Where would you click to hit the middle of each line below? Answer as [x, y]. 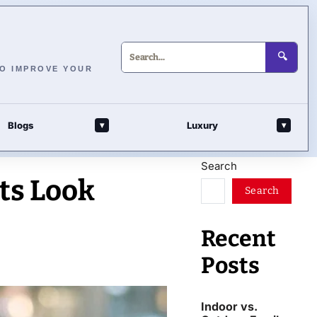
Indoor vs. [229, 306]
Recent [238, 238]
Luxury [202, 125]
